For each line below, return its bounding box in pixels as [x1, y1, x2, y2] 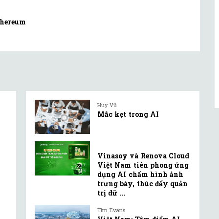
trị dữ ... [97, 188, 126, 197]
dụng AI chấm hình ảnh [97, 169, 184, 179]
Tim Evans [97, 206, 126, 214]
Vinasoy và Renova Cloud [97, 151, 189, 160]
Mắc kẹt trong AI [97, 109, 159, 119]
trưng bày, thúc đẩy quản [97, 178, 188, 188]
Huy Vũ [97, 101, 117, 109]
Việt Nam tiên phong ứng [97, 160, 189, 170]
